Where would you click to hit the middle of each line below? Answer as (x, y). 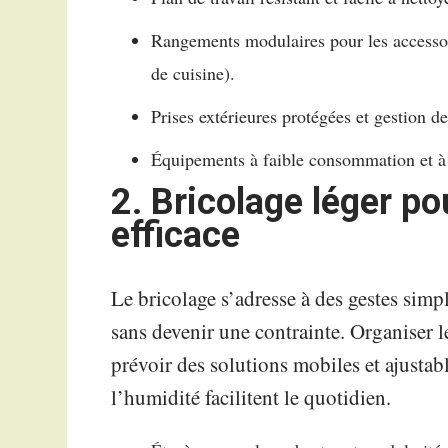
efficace (176, 235)
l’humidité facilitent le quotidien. (251, 396)
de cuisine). (193, 73)
